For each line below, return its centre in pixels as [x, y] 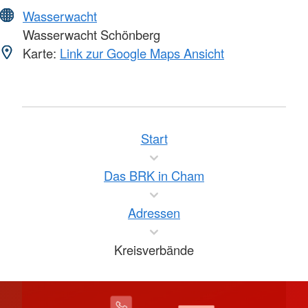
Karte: [40, 53]
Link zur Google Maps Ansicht [142, 53]
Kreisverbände [154, 249]
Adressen [154, 212]
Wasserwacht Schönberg [90, 34]
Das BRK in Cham [154, 175]
